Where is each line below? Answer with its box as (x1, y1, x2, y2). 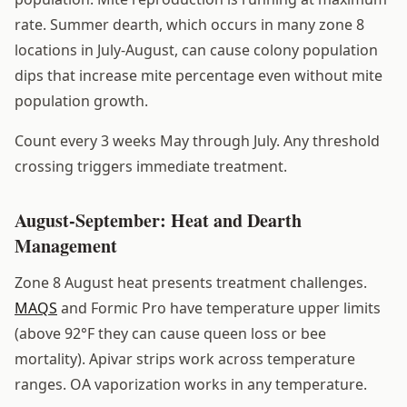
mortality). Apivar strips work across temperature (15, 348, 355, 369)
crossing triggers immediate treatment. (15, 155, 287, 176)
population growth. (15, 90, 148, 111)
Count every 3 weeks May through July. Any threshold (15, 130, 380, 151)
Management (15, 232, 117, 259)
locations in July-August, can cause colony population (15, 39, 378, 60)
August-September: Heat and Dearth (15, 206, 302, 233)
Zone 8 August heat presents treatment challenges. (15, 272, 367, 293)
